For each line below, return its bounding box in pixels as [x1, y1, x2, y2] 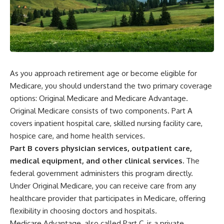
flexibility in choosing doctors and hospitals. [10, 205, 157, 215]
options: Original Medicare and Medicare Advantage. [10, 93, 188, 103]
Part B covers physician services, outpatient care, [10, 143, 192, 153]
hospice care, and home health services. [10, 130, 145, 140]
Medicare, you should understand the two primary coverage [10, 80, 212, 90]
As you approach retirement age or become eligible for [10, 68, 197, 78]
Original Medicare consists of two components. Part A [10, 105, 192, 115]
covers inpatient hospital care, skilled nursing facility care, [10, 118, 202, 128]
